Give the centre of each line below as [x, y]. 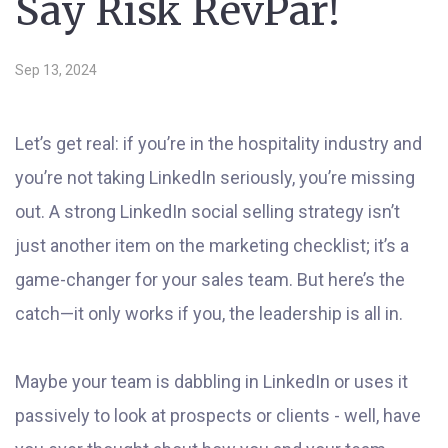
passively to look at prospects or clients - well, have [218, 415]
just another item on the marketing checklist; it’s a [212, 245]
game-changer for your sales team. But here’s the [210, 279]
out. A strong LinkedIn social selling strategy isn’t [207, 211]
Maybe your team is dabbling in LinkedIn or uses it [211, 381]
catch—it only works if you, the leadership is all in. [209, 313]
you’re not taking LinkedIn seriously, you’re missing [215, 177]
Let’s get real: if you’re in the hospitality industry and [218, 143]
